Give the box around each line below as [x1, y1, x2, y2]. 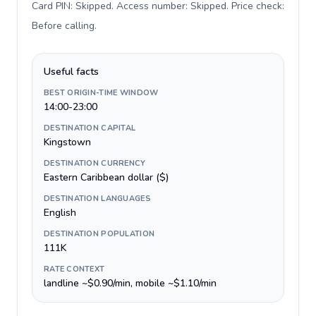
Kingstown [44, 135, 91, 149]
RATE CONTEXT [44, 264, 105, 274]
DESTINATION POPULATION [44, 229, 155, 239]
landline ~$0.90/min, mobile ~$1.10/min [44, 276, 217, 290]
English [44, 206, 76, 219]
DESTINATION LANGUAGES [44, 193, 151, 204]
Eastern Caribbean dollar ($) [44, 171, 169, 184]
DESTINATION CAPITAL [44, 123, 136, 133]
